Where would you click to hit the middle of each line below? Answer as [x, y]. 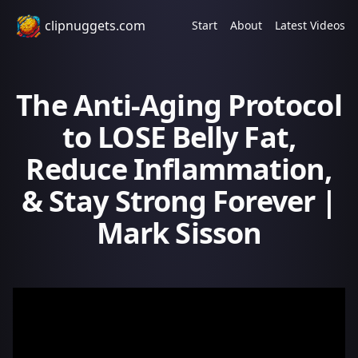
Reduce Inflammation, [179, 169]
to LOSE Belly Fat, [179, 137]
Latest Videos [310, 25]
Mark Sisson [179, 233]
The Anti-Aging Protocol [179, 105]
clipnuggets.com [95, 26]
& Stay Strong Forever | [179, 201]
